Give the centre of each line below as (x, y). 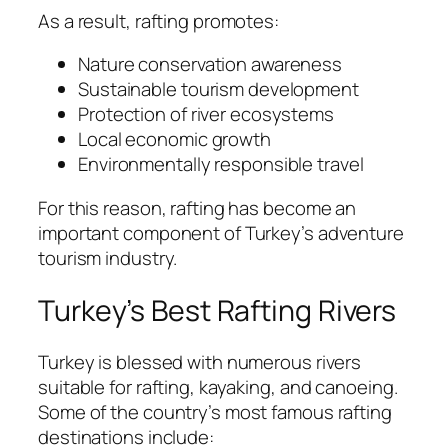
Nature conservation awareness (210, 64)
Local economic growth (174, 139)
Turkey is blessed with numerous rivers (200, 362)
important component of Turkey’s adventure (221, 232)
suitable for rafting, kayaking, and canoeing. (218, 387)
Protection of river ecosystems (206, 114)
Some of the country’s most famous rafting (215, 412)
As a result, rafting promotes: (158, 20)
